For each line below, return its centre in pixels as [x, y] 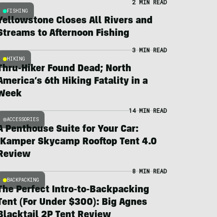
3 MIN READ [149, 50]
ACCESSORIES [23, 119]
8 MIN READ [149, 171]
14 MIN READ [147, 110]
